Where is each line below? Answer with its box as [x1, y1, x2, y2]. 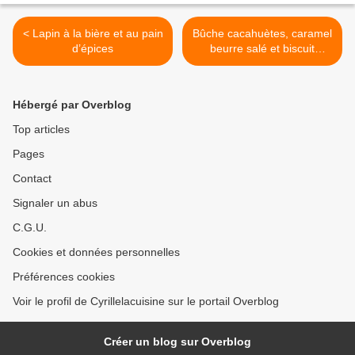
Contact [13, 172, 52, 185]
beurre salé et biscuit [210, 42, 315, 55]
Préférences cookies [13, 270, 115, 284]
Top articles [13, 123, 70, 136]
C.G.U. [13, 221, 47, 235]
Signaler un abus [13, 197, 97, 210]
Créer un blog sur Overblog [104, 335, 251, 349]
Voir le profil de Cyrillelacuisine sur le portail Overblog [13, 295, 279, 308]
